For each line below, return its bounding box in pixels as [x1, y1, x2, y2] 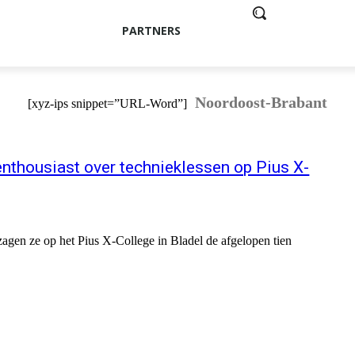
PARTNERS [121, 23, 181, 38]
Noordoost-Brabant [195, 94, 327, 112]
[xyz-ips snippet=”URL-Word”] [28, 97, 187, 111]
